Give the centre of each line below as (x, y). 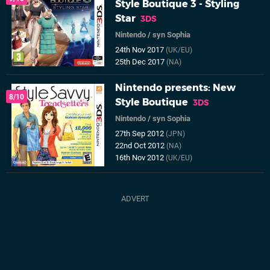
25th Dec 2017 (141, 62)
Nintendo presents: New (176, 88)
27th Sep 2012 (141, 133)
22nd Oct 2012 (141, 146)
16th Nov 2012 (141, 158)
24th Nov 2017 (141, 50)
